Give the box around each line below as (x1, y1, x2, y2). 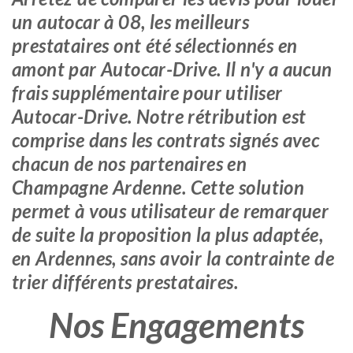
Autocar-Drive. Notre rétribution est (12, 105, 307, 128)
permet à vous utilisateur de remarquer (12, 199, 329, 222)
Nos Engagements (49, 304, 304, 345)
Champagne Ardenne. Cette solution (12, 176, 305, 199)
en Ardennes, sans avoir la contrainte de (12, 247, 334, 269)
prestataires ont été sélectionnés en (12, 34, 298, 57)
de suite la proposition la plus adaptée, (12, 223, 323, 246)
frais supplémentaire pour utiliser (12, 81, 283, 104)
